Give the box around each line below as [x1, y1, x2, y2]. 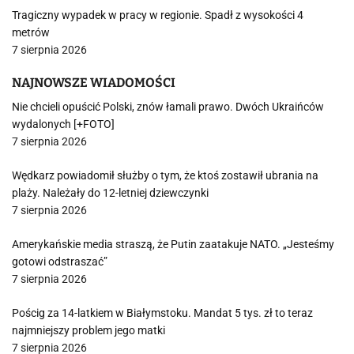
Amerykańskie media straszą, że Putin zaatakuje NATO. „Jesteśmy [12, 238, 334, 250]
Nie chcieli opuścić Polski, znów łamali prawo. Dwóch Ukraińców [12, 100, 324, 113]
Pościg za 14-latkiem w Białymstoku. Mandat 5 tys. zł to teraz [12, 307, 313, 319]
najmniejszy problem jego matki [12, 324, 165, 337]
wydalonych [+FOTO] [12, 118, 115, 130]
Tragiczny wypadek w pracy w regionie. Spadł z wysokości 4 [12, 9, 303, 21]
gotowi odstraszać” [12, 255, 107, 268]
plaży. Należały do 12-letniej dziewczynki [12, 186, 209, 199]
